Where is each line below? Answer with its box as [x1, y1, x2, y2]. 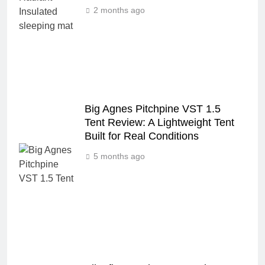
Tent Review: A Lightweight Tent [85, 117, 234, 128]
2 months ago [93, 5, 145, 15]
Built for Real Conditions [85, 130, 199, 142]
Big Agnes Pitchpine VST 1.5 [85, 103, 221, 115]
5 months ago [93, 151, 145, 161]
